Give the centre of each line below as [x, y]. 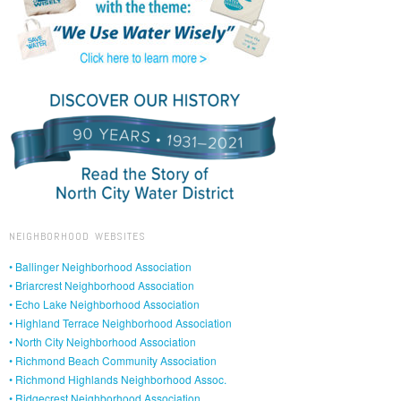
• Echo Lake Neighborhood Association [104, 303]
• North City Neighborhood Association [102, 341]
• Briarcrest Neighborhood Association [102, 285]
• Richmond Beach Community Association [113, 360]
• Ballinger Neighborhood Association [100, 266]
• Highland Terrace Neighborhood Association [120, 322]
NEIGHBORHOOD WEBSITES [77, 236]
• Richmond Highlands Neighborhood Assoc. [118, 379]
